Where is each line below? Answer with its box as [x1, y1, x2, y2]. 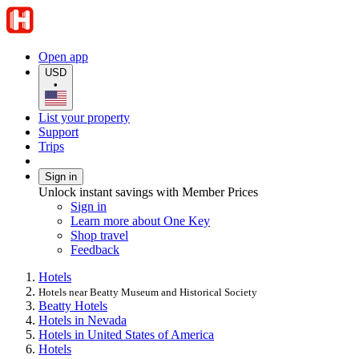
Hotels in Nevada [38, 313, 127, 327]
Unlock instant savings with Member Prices [38, 184, 258, 199]
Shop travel [71, 228, 128, 242]
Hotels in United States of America [38, 327, 214, 341]
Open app [38, 50, 88, 63]
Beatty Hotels [38, 298, 107, 313]
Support [38, 124, 79, 139]
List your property [38, 110, 130, 124]
